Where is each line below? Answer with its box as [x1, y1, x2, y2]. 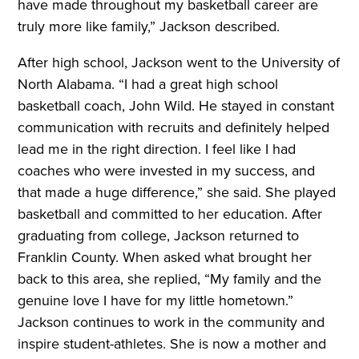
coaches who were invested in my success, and [18, 160, 316, 182]
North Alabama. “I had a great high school [18, 74, 279, 95]
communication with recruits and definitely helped [18, 117, 330, 139]
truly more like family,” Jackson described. [18, 16, 284, 38]
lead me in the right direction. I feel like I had [18, 139, 296, 160]
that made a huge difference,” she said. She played [18, 182, 337, 204]
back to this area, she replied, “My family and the [18, 268, 322, 290]
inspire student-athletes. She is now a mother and [18, 333, 327, 355]
